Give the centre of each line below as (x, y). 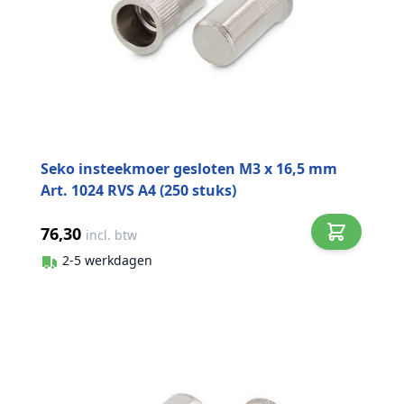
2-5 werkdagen (107, 261)
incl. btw (111, 234)
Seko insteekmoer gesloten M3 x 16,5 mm (189, 168)
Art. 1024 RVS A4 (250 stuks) (138, 190)
